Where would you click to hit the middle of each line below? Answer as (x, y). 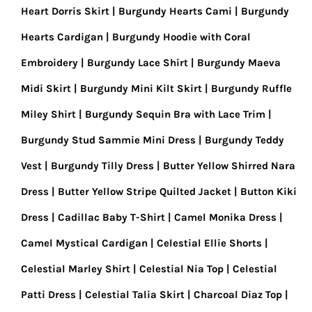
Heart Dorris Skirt (65, 11)
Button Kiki (268, 192)
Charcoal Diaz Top (238, 295)
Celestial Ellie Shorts (209, 243)
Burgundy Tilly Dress (102, 166)
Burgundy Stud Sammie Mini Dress (108, 140)
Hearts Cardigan (62, 37)
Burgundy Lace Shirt (138, 63)
